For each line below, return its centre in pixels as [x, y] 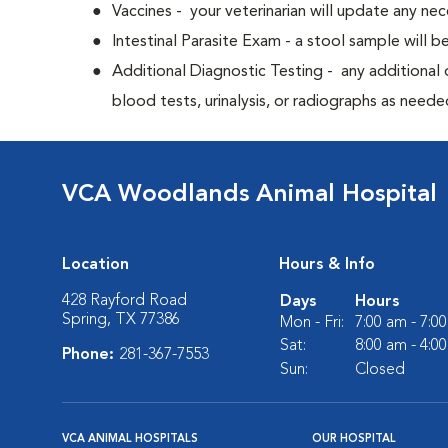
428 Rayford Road [124, 301]
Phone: [90, 355]
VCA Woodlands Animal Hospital [249, 195]
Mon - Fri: [312, 323]
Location [95, 265]
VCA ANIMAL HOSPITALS [130, 439]
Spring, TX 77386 [121, 320]
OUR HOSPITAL [354, 439]
